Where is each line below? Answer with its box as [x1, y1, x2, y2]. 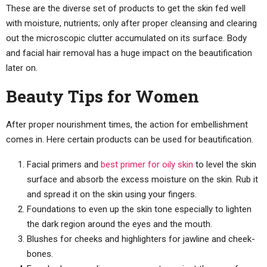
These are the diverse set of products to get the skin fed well [6, 2, 246, 14]
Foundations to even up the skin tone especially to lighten [27, 203, 252, 215]
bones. [27, 248, 53, 259]
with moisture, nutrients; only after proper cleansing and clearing [6, 17, 257, 29]
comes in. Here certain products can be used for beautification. [6, 133, 253, 145]
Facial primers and [27, 159, 101, 170]
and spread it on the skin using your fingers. [27, 188, 197, 200]
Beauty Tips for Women [6, 85, 199, 107]
